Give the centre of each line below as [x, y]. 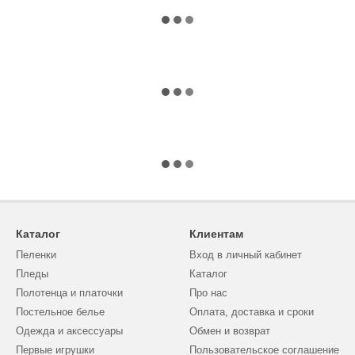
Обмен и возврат [230, 331]
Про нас [208, 293]
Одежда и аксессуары [69, 331]
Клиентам [216, 234]
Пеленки [36, 255]
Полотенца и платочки [69, 293]
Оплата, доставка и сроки [252, 312]
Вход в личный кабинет [246, 255]
